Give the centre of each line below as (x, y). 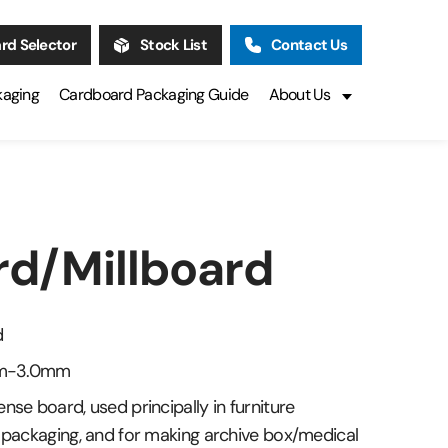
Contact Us (309, 45)
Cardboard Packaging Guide (154, 94)
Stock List (173, 45)
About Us (299, 94)
